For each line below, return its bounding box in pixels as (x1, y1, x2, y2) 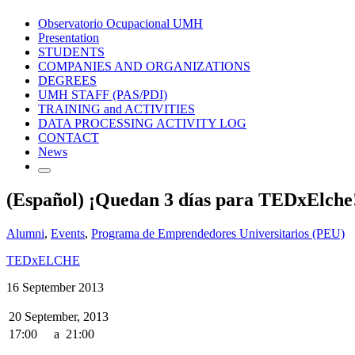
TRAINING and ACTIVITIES (38, 101, 195, 116)
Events (51, 226, 85, 240)
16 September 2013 (6, 280, 104, 294)
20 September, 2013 (9, 309, 109, 323)
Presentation (38, 30, 99, 44)
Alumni (6, 226, 44, 240)
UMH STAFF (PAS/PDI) (38, 87, 167, 101)
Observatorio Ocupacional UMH (38, 16, 203, 30)
